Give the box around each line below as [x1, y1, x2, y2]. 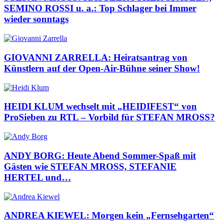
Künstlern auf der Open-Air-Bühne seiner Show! [4, 63, 200, 74]
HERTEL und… [4, 172, 71, 183]
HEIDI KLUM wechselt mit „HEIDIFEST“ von [4, 101, 197, 112]
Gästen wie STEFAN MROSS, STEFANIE [4, 161, 177, 172]
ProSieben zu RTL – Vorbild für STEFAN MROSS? [4, 112, 215, 123]
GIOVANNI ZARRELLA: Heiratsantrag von [4, 52, 187, 63]
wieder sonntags [4, 14, 69, 25]
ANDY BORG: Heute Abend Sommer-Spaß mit [4, 150, 196, 161]
